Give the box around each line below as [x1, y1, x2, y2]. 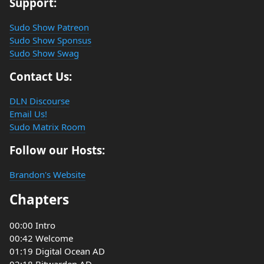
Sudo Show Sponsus [9, 34, 91, 46]
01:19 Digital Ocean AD [9, 245, 105, 257]
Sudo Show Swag [9, 47, 79, 59]
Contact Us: [9, 69, 72, 84]
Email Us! [9, 108, 47, 120]
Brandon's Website [9, 169, 85, 180]
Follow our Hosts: [9, 143, 105, 157]
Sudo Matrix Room [9, 121, 85, 133]
